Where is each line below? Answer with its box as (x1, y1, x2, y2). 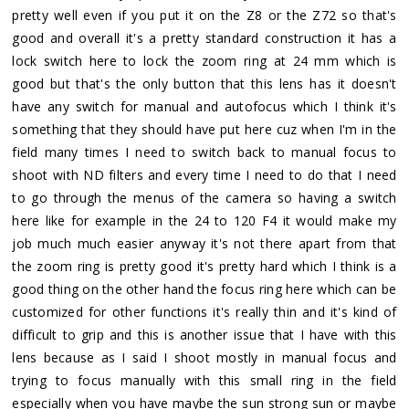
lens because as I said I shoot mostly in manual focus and (12, 348, 397, 366)
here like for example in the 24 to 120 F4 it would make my (12, 211, 397, 229)
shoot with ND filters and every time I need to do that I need (12, 165, 397, 184)
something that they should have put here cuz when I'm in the (12, 120, 397, 138)
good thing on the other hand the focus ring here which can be (12, 279, 397, 298)
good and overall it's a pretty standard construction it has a (12, 28, 397, 47)
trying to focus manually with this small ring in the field (12, 371, 397, 389)
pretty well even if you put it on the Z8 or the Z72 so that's (12, 5, 397, 24)
